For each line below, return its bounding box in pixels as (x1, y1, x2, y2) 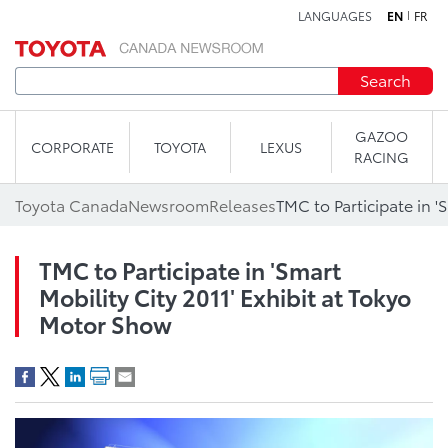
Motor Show (39, 307, 172, 340)
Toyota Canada (15, 193, 128, 216)
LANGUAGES (298, 7, 372, 24)
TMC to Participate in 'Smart (39, 253, 341, 286)
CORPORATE (31, 136, 114, 157)
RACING (354, 147, 410, 167)
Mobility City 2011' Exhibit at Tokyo (39, 280, 411, 313)
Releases (209, 193, 276, 216)
